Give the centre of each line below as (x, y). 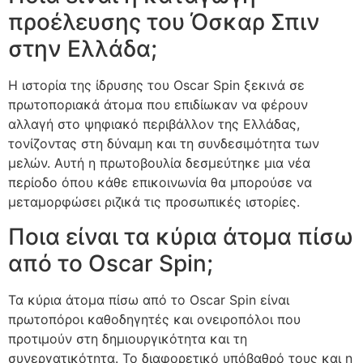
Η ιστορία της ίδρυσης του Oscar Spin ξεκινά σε (156, 85)
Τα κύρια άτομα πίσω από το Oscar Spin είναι (149, 299)
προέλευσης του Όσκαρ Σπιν (164, 22)
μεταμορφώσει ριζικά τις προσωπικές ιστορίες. (154, 202)
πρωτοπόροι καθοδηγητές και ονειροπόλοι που (154, 319)
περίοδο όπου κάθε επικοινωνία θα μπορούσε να (160, 183)
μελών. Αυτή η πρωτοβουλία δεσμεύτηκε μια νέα (159, 163)
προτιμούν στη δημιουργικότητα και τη (128, 338)
